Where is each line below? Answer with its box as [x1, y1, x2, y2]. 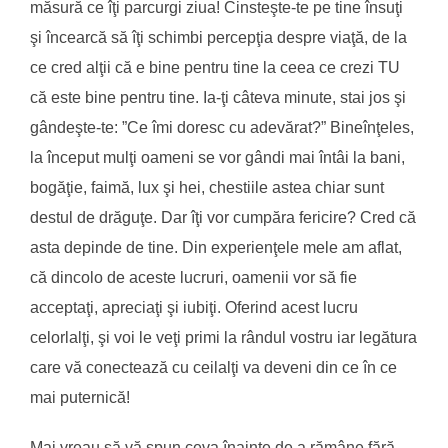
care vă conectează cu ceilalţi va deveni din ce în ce [30, 358, 397, 376]
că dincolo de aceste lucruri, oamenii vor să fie [30, 268, 357, 286]
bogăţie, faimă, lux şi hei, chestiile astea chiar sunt [30, 178, 384, 196]
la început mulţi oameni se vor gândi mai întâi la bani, [30, 148, 405, 166]
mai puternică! [30, 388, 130, 406]
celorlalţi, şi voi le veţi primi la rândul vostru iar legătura [30, 328, 417, 346]
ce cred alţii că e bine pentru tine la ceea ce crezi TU [30, 58, 400, 76]
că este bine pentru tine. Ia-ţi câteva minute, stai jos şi [30, 88, 406, 106]
